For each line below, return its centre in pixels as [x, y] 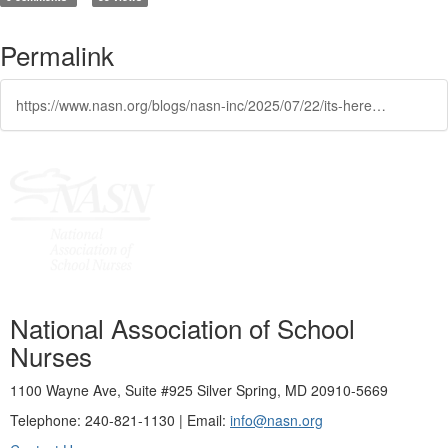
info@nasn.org [276, 420]
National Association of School [182, 327]
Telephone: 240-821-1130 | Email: [120, 420]
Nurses [51, 355]
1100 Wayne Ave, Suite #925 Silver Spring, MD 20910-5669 [199, 390]
